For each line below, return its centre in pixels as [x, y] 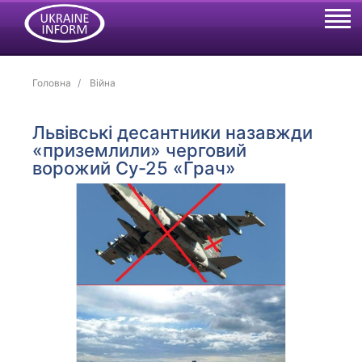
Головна [52, 83]
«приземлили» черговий [140, 150]
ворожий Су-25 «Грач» [135, 168]
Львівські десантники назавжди [173, 133]
